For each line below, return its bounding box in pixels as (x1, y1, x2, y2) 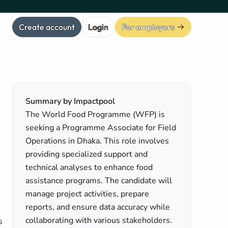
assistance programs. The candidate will (25, 175, 173, 186)
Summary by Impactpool (25, 96, 116, 107)
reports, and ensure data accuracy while (25, 202, 170, 213)
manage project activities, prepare (25, 188, 150, 199)
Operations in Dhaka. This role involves (25, 135, 169, 147)
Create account (19, 21, 75, 32)
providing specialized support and (25, 149, 148, 160)
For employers (122, 21, 175, 32)
